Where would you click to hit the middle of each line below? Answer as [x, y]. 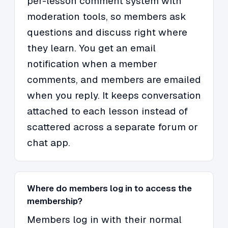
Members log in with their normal [104, 220]
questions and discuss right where [107, 33]
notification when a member [92, 64]
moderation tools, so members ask [107, 17]
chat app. [49, 143]
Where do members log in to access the [109, 189]
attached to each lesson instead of [107, 111]
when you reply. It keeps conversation [114, 96]
